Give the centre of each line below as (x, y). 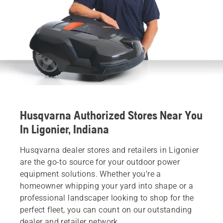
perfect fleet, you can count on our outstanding (106, 210)
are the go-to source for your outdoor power (100, 162)
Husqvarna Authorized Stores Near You (111, 115)
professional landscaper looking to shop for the (107, 198)
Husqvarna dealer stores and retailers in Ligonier (110, 150)
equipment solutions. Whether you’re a (91, 174)
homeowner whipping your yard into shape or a (107, 186)
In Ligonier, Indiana (64, 129)
